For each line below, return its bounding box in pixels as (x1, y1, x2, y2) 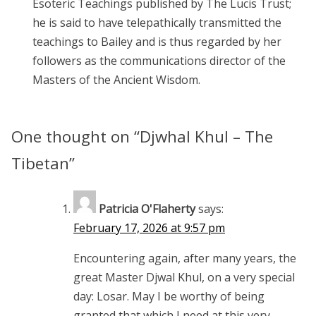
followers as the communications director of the (32, 53, 286, 69)
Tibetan (11, 152, 69, 175)
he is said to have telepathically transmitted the (32, 15, 281, 31)
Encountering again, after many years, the (73, 250, 296, 266)
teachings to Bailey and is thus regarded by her (32, 34, 281, 50)
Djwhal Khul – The (140, 126, 273, 148)
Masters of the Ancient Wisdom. (32, 72, 200, 88)
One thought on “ (11, 126, 140, 148)
